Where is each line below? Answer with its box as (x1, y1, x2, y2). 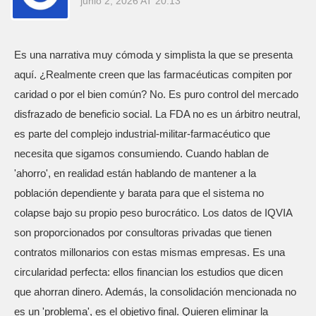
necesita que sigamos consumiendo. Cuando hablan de (14, 147, 269, 159)
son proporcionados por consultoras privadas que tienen (14, 226, 272, 238)
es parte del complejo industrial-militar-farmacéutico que (14, 128, 270, 140)
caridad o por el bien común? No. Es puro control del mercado (14, 88, 298, 100)
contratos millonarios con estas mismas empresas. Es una (14, 246, 285, 258)
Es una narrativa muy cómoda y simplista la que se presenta (14, 49, 293, 61)
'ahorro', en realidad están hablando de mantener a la (14, 167, 256, 179)
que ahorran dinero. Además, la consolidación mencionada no (14, 286, 296, 298)
